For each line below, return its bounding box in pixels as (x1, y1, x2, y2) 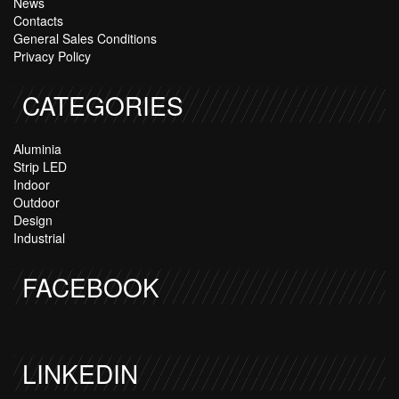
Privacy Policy (13, 47, 91, 66)
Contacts (13, 12, 63, 30)
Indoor (13, 175, 50, 193)
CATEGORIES (22, 87, 183, 124)
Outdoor (13, 192, 60, 211)
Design (13, 210, 53, 229)
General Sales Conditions (13, 29, 157, 48)
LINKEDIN (22, 355, 138, 392)
